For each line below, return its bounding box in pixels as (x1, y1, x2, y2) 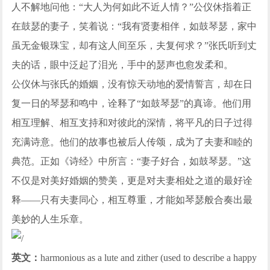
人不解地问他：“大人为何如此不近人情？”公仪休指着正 (11, 2, 252, 13)
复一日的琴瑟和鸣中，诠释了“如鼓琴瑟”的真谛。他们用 (11, 98, 252, 109)
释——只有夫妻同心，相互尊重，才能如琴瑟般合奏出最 (11, 195, 253, 206)
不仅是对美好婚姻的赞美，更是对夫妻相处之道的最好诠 (11, 175, 253, 186)
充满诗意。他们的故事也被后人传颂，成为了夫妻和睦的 (11, 137, 253, 148)
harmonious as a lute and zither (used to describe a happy (40, 253, 257, 263)
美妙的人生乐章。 (11, 214, 89, 225)
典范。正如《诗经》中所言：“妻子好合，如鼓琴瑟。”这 (11, 156, 252, 167)
